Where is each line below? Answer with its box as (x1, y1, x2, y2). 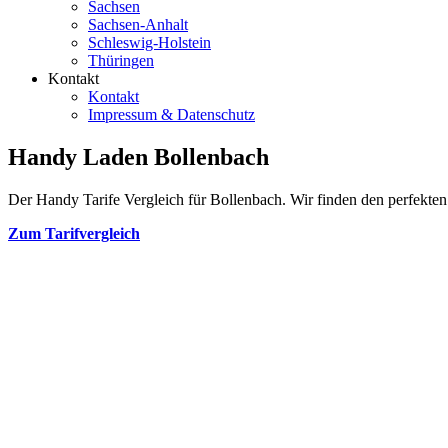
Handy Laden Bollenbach (8, 143, 269, 170)
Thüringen (88, 52, 154, 69)
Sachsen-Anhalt (88, 16, 188, 33)
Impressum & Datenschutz (88, 106, 255, 123)
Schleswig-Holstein (88, 34, 211, 51)
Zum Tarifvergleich (8, 224, 140, 242)
